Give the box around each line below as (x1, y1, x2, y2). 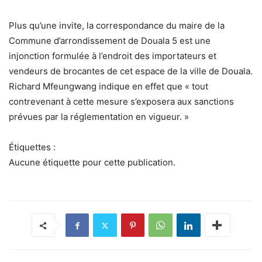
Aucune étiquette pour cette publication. (9, 157, 175, 168)
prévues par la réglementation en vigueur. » (9, 111, 189, 123)
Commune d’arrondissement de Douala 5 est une (9, 35, 211, 47)
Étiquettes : (9, 142, 56, 153)
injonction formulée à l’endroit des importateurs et (9, 50, 216, 62)
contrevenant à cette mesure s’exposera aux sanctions (9, 96, 234, 108)
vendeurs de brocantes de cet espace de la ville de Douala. (9, 65, 253, 77)
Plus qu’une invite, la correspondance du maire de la (9, 20, 225, 32)
